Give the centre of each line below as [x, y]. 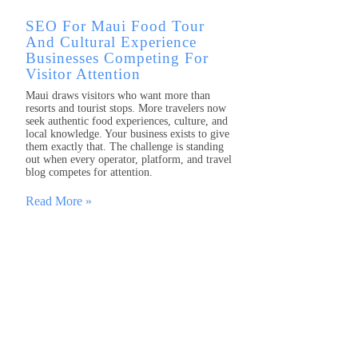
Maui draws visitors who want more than [118, 95]
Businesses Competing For [117, 58]
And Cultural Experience [111, 42]
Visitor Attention [83, 74]
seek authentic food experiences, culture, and [127, 121]
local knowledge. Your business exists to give [127, 133]
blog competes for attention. [89, 172]
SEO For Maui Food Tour [115, 26]
